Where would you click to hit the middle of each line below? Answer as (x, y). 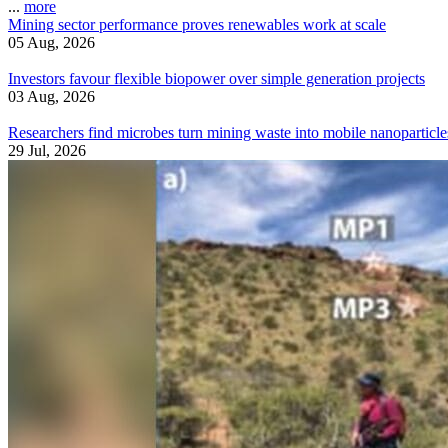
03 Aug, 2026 (51, 97)
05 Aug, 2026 (51, 43)
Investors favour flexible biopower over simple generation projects (216, 79)
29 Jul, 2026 (47, 151)
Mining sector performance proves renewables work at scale (197, 25)
